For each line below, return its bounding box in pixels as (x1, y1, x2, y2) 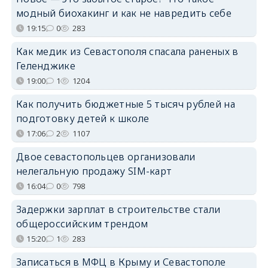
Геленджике (16, 59, 75, 72)
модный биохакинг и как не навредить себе (16, 6, 232, 20)
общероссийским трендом (16, 217, 148, 230)
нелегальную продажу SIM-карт (16, 164, 172, 178)
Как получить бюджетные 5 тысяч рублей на (16, 97, 235, 111)
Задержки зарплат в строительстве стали (16, 202, 221, 216)
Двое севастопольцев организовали (16, 150, 196, 163)
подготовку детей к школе (16, 111, 150, 125)
